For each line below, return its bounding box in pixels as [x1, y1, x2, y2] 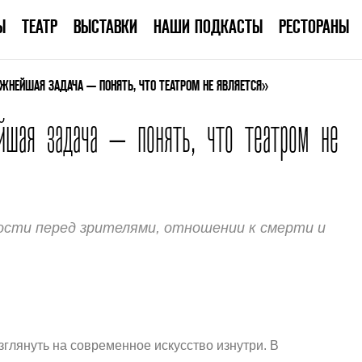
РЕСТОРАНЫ [278, 16, 349, 36]
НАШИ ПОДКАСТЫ [153, 16, 263, 36]
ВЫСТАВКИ [73, 16, 137, 36]
